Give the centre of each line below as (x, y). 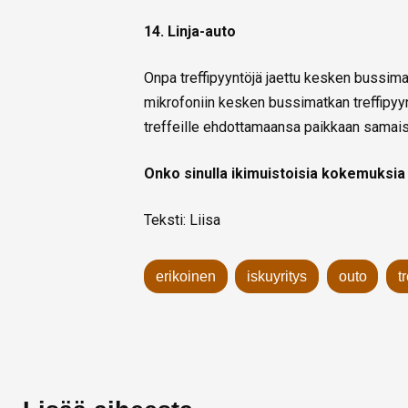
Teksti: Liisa (182, 220)
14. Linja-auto (190, 32)
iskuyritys (277, 277)
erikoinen (185, 277)
